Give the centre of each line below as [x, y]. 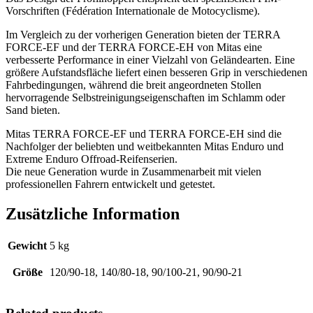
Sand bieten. [33, 110]
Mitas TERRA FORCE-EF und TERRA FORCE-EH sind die [144, 134]
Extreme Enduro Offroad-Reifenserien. [92, 159]
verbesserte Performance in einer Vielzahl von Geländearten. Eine [150, 60]
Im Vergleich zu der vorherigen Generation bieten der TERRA [143, 35]
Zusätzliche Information [93, 214]
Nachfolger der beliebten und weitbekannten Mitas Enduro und [145, 147]
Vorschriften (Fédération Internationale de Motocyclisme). [133, 11]
